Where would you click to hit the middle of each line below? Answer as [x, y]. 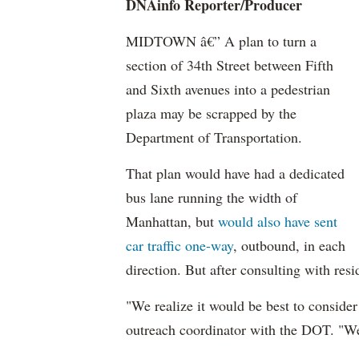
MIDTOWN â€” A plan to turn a [221, 41]
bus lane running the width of [212, 197]
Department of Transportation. [214, 137]
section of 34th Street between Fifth [230, 65]
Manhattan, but [172, 221]
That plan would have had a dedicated [235, 173]
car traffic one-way [179, 245]
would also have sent [278, 221]
